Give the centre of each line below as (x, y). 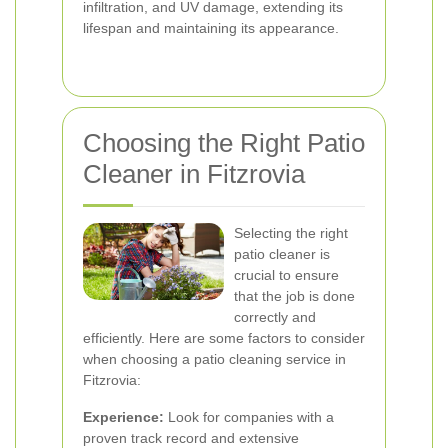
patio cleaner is (282, 254)
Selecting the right (291, 233)
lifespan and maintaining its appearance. (211, 28)
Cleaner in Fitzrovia (194, 174)
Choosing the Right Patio (224, 143)
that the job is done (294, 296)
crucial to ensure (286, 275)
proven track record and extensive (191, 438)
